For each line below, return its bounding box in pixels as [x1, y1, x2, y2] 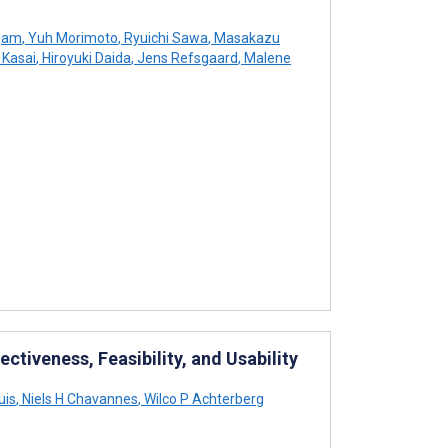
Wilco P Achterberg [141, 390, 264, 407]
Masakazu [211, 29, 280, 46]
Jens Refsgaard [134, 49, 238, 66]
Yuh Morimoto [25, 29, 118, 46]
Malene [241, 49, 291, 66]
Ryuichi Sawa [121, 29, 208, 46]
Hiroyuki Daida [39, 49, 131, 66]
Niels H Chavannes [19, 390, 138, 407]
